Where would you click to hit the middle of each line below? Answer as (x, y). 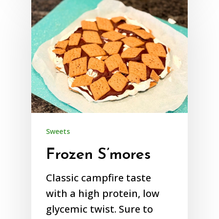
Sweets (58, 131)
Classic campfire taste (99, 178)
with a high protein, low (103, 194)
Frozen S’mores (99, 155)
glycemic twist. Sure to (99, 209)
